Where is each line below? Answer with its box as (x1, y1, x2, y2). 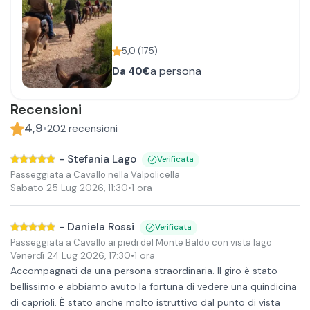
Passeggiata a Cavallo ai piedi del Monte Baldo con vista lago (10, 236, 272, 248)
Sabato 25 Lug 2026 (10, 182, 104, 194)
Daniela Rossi (67, 220, 134, 234)
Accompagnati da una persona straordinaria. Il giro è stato (10, 264, 277, 277)
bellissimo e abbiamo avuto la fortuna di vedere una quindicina (10, 280, 297, 293)
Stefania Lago (67, 152, 136, 166)
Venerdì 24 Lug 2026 (10, 250, 104, 262)
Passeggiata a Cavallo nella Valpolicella (10, 168, 180, 181)
